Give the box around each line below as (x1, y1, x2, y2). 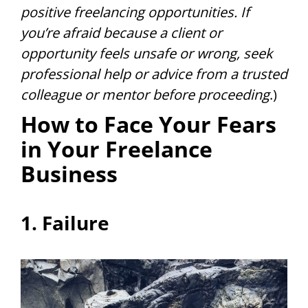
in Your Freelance (21, 133, 212, 164)
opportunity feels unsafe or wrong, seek (21, 43, 273, 63)
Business (21, 158, 118, 188)
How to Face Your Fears (21, 109, 276, 139)
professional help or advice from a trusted (21, 64, 287, 83)
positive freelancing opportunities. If (21, 2, 250, 21)
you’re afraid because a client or (21, 23, 222, 42)
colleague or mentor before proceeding (21, 85, 269, 104)
